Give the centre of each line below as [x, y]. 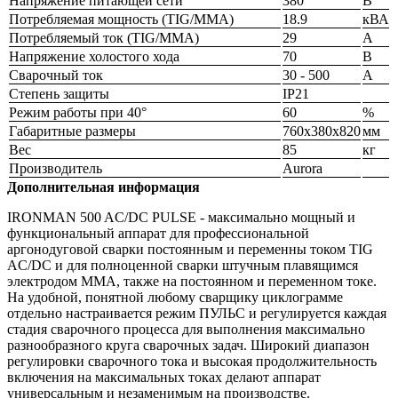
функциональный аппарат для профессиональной [158, 234]
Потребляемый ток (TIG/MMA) [104, 38]
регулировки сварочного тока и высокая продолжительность [192, 362]
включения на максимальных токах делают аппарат [164, 378]
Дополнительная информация [103, 187]
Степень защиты [59, 94]
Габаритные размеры [72, 131]
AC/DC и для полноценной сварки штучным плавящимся [183, 266]
